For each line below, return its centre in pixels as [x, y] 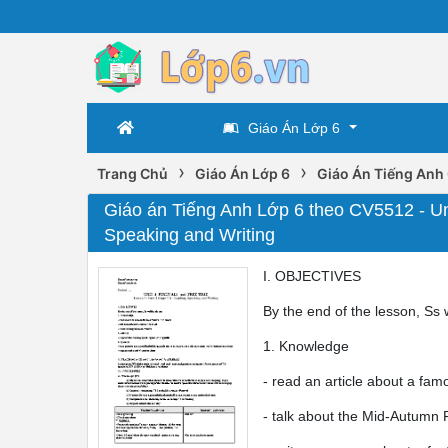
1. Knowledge [306, 346]
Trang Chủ [132, 173]
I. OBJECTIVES [312, 276]
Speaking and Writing [189, 235]
